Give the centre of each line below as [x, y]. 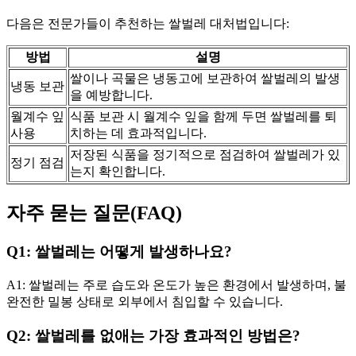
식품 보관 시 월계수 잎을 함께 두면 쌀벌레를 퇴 [203, 117]
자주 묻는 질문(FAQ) [94, 213]
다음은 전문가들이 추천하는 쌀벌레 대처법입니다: [148, 24]
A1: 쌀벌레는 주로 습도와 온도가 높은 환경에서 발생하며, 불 [176, 284]
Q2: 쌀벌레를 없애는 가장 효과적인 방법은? [153, 335]
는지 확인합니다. [118, 172]
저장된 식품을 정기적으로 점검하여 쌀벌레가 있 [205, 155]
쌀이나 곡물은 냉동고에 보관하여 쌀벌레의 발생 [205, 79]
